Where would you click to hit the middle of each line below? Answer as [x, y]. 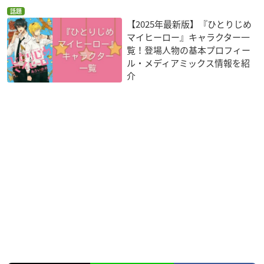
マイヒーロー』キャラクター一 [189, 37]
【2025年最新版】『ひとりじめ [189, 24]
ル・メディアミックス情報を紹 [189, 63]
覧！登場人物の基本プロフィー [189, 50]
